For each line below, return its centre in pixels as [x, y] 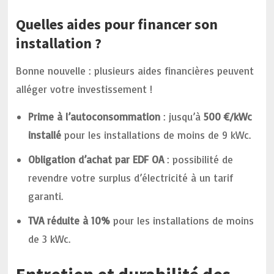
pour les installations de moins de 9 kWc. [156, 135]
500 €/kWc [228, 117]
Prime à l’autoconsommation [94, 117]
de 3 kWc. [50, 239]
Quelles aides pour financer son [117, 24]
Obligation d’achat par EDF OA [96, 159]
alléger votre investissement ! [84, 89]
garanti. [46, 196]
